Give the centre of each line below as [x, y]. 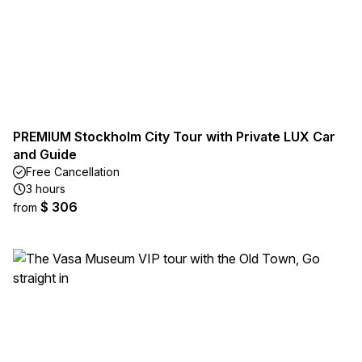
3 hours [46, 189]
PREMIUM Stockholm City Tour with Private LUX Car [174, 137]
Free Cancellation [73, 172]
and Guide [45, 154]
